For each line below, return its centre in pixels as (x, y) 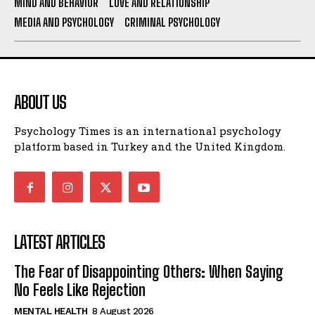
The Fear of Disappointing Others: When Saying (149, 272)
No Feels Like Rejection (80, 290)
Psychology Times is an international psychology (148, 131)
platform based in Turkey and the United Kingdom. (150, 147)
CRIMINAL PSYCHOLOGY (172, 22)
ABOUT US (40, 103)
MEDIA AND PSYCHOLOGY (64, 22)
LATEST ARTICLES (59, 243)
